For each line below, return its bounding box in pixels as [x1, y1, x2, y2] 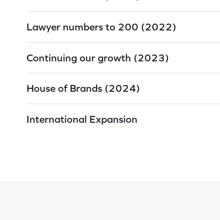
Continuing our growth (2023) [27, 52, 169, 63]
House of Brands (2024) [27, 82, 140, 94]
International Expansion [27, 113, 137, 125]
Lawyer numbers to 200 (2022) [27, 21, 176, 33]
